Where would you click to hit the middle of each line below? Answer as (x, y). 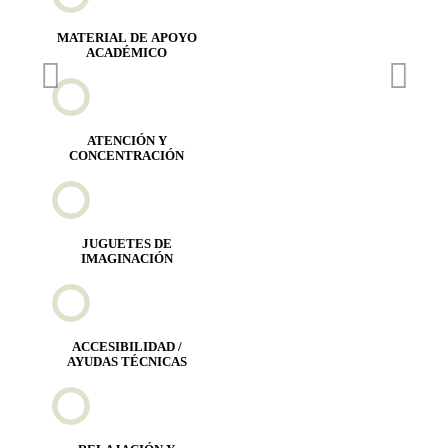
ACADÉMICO (127, 52)
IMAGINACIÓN (126, 258)
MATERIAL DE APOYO (126, 37)
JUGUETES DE (126, 243)
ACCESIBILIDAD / (126, 346)
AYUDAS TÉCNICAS (126, 361)
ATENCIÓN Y (126, 140)
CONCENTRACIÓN (127, 155)
